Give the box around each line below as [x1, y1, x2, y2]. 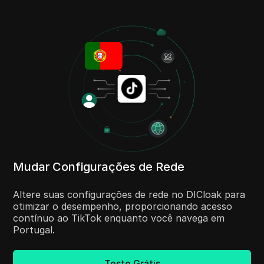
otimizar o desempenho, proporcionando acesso [13, 200, 233, 213]
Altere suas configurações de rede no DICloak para [13, 189, 246, 201]
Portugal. [13, 224, 55, 236]
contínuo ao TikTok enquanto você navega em [13, 212, 225, 225]
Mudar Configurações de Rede [13, 160, 185, 174]
